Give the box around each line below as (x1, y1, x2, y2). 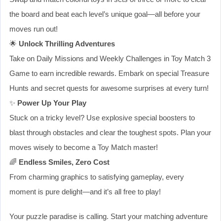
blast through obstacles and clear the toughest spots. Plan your (9, 128, 211, 137)
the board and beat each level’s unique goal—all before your (9, 9, 200, 18)
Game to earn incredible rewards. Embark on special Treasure (9, 69, 209, 77)
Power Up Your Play (17, 98, 86, 107)
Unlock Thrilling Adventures (19, 39, 115, 48)
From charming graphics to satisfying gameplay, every (9, 172, 184, 181)
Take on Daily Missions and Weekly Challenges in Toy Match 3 (9, 54, 211, 63)
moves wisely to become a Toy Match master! (9, 143, 158, 151)
